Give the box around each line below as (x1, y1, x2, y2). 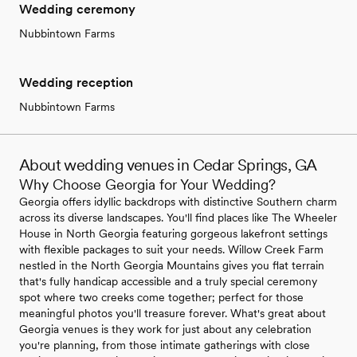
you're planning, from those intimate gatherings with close (19, 339, 310, 351)
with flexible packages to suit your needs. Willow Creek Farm (19, 243, 324, 256)
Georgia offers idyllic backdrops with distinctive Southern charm (19, 195, 337, 208)
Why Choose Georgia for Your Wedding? (19, 176, 276, 193)
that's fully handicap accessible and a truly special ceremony (19, 275, 317, 288)
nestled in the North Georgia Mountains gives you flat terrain (19, 259, 324, 272)
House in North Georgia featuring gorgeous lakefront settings (19, 227, 328, 240)
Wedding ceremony (19, 2, 135, 17)
